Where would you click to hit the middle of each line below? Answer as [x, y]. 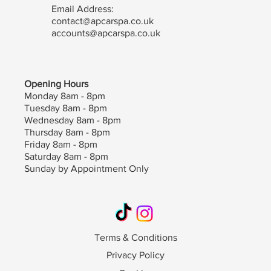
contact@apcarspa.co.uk [103, 21]
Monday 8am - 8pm [64, 96]
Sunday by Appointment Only [86, 169]
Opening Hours [56, 84]
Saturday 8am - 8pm [66, 157]
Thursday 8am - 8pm [67, 132]
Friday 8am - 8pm [60, 145]
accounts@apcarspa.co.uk [106, 33]
